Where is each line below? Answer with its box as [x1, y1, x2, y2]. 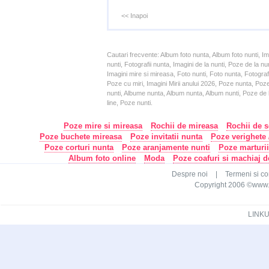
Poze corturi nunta [44, 143, 113, 152]
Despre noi [172, 170, 208, 178]
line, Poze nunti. [107, 99, 153, 106]
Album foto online [68, 154, 136, 163]
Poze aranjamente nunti [122, 143, 210, 152]
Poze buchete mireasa [39, 132, 122, 141]
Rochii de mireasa [150, 121, 218, 130]
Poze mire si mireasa [63, 121, 142, 130]
